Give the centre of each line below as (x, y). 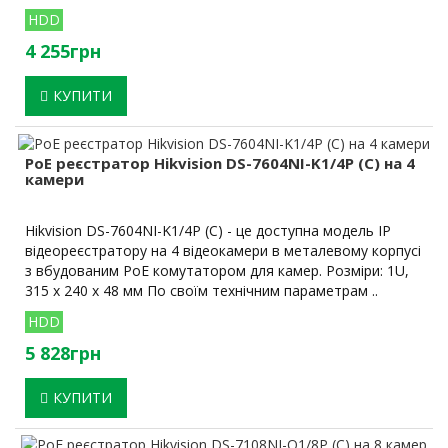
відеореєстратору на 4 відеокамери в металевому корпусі (223, 250)
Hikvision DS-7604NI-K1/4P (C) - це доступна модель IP (208, 230)
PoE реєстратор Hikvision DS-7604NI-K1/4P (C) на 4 (220, 162)
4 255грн (63, 51)
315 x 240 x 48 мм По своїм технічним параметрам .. (201, 290)
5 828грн (63, 352)
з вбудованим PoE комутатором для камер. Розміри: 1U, (217, 270)
